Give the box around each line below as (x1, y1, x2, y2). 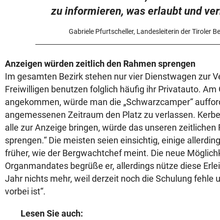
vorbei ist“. (5, 186, 46, 196)
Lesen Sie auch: (21, 208, 83, 219)
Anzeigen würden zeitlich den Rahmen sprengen (5, 58, 195, 69)
